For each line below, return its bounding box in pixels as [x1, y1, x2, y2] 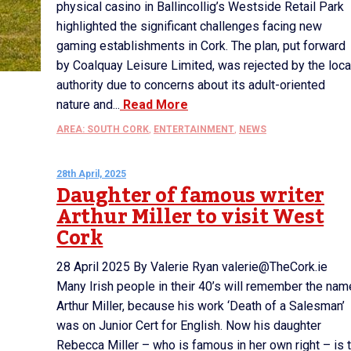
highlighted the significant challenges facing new [56, 19, 322, 34]
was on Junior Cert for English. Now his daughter [56, 318, 321, 333]
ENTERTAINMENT [154, 124, 234, 135]
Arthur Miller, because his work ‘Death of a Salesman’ [56, 299, 345, 313]
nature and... [56, 97, 120, 112]
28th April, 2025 [56, 168, 126, 179]
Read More [120, 97, 188, 112]
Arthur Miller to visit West [56, 197, 324, 237]
